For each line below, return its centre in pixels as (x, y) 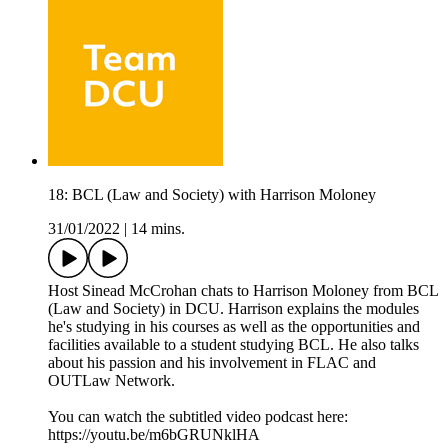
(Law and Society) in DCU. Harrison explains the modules (233, 309)
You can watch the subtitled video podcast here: (198, 417)
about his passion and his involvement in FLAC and (212, 363)
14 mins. (158, 229)
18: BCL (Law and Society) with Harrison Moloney (212, 195)
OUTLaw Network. (111, 381)
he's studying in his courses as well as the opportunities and (234, 327)
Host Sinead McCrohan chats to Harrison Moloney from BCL (243, 291)
